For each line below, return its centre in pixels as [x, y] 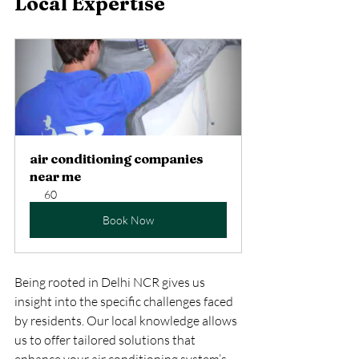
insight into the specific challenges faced [125, 301]
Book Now [128, 220]
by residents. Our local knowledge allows [127, 320]
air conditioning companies [118, 158]
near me [55, 176]
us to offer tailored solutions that [106, 339]
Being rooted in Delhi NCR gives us [111, 282]
